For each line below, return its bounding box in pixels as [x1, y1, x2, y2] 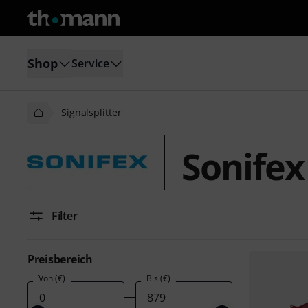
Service [71, 55, 109, 71]
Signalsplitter [61, 106, 122, 119]
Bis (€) [146, 272, 170, 284]
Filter [52, 208, 78, 223]
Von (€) [38, 272, 65, 284]
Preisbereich [27, 252, 93, 267]
